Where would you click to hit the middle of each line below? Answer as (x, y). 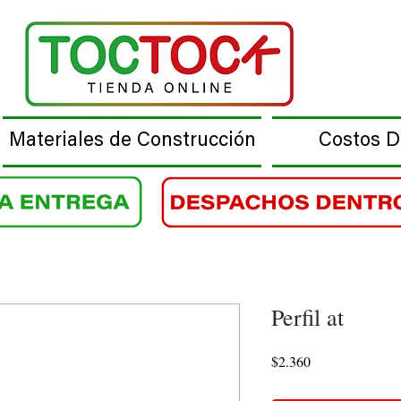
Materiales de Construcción (132, 141)
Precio (327, 361)
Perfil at (307, 317)
